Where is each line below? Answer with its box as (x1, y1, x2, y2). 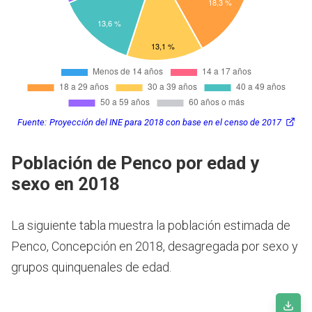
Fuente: (17, 117, 47, 128)
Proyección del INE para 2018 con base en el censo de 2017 (49, 117, 281, 128)
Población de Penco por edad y (11, 152, 259, 173)
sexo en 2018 (11, 173, 120, 194)
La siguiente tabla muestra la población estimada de (11, 217, 290, 233)
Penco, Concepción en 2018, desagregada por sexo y (11, 238, 298, 253)
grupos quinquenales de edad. (11, 259, 171, 274)
